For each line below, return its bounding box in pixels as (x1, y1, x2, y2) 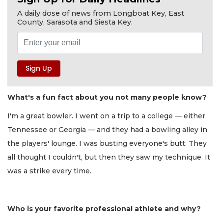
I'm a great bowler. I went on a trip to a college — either (7, 111, 205, 121)
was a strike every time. (7, 166, 91, 176)
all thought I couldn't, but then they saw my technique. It (7, 153, 210, 162)
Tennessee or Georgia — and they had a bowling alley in (7, 125, 207, 135)
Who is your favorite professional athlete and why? (7, 204, 201, 214)
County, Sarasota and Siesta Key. (17, 18, 133, 27)
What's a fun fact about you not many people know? (7, 92, 207, 102)
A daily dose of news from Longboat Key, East (17, 9, 184, 18)
